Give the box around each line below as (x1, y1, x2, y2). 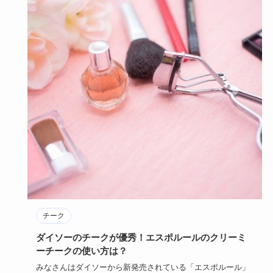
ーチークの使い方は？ (35, 245, 127, 256)
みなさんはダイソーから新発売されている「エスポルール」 (35, 262, 250, 272)
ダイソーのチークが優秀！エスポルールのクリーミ (35, 232, 246, 243)
